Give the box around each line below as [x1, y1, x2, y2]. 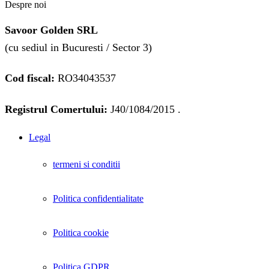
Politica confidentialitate [53, 193, 144, 204]
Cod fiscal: [5, 72, 55, 85]
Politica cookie [53, 228, 109, 238]
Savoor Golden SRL [5, 23, 98, 36]
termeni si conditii [53, 159, 120, 170]
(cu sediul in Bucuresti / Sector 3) [5, 41, 152, 53]
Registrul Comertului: [5, 103, 107, 116]
